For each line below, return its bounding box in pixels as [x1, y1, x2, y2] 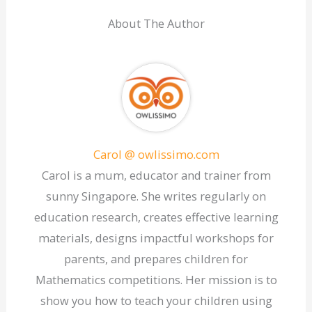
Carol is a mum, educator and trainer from [41, 166, 271, 183]
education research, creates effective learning [33, 208, 279, 225]
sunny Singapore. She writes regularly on [46, 187, 266, 204]
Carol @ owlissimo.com [93, 146, 219, 162]
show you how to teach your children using [40, 292, 272, 309]
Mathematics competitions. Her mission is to [35, 271, 277, 288]
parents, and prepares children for [64, 250, 248, 267]
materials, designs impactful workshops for [38, 229, 274, 246]
